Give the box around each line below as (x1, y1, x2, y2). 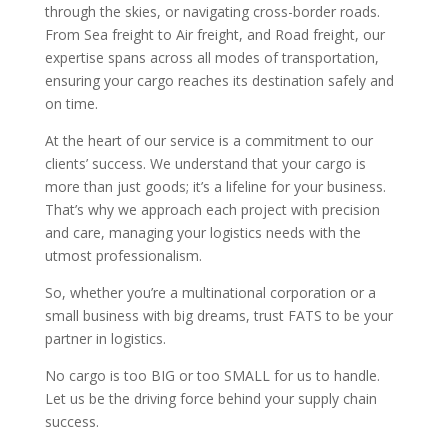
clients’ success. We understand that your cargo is (44, 154, 366, 174)
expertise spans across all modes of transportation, (44, 48, 379, 68)
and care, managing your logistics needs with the (44, 223, 361, 243)
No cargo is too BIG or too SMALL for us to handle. (44, 366, 380, 386)
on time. (44, 94, 98, 114)
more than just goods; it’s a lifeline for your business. (44, 177, 386, 197)
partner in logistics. (44, 329, 166, 349)
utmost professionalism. (44, 246, 202, 266)
